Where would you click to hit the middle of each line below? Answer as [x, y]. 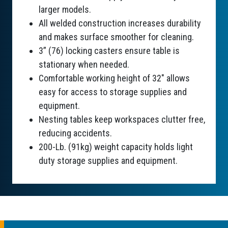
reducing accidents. [75, 133]
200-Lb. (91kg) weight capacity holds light [116, 147]
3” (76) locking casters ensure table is [109, 51]
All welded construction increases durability [120, 23]
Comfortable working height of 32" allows [114, 78]
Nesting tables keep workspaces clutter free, [122, 120]
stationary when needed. [84, 65]
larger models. [65, 10]
